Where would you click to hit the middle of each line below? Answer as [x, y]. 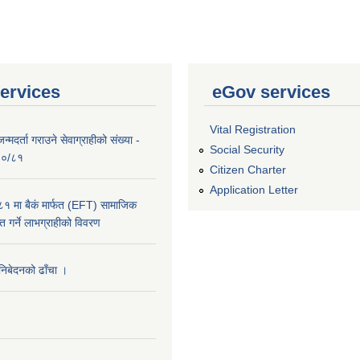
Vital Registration [253, 130]
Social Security [247, 150]
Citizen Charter [248, 169]
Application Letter [254, 189]
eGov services [271, 92]
